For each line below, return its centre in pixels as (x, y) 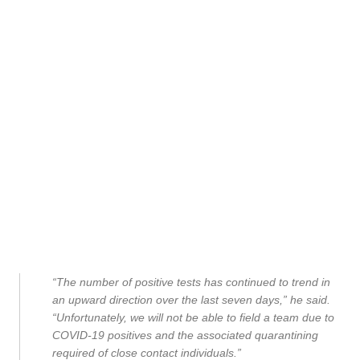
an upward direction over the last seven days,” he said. (191, 300)
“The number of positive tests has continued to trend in (191, 282)
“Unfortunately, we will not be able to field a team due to (193, 317)
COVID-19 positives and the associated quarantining (185, 335)
